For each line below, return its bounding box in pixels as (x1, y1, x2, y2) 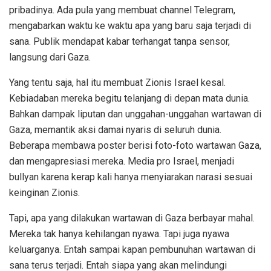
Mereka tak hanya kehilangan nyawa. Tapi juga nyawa (9, 227, 229, 240)
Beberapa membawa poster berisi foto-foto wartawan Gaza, (9, 139, 261, 151)
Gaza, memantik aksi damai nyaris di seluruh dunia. (9, 123, 221, 135)
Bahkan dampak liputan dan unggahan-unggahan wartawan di (9, 108, 261, 120)
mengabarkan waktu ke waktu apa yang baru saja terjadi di (9, 19, 251, 31)
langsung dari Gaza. (9, 51, 91, 63)
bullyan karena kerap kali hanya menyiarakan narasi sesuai (9, 171, 252, 183)
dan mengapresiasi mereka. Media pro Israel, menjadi (9, 155, 234, 167)
